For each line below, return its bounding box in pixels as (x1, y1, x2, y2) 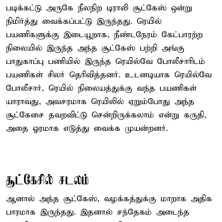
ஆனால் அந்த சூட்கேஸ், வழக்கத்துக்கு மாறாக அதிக (6, 193, 212, 204)
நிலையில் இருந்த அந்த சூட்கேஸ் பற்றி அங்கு (6, 43, 184, 54)
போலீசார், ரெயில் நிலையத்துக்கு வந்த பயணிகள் (6, 83, 197, 94)
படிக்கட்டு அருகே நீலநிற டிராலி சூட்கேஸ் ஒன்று (6, 2, 192, 13)
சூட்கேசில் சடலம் (6, 172, 89, 188)
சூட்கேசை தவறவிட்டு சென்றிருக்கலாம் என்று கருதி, (6, 110, 207, 120)
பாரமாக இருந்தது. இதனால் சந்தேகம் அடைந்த (6, 207, 189, 218)
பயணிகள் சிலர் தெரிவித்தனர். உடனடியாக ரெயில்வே (6, 69, 212, 80)
